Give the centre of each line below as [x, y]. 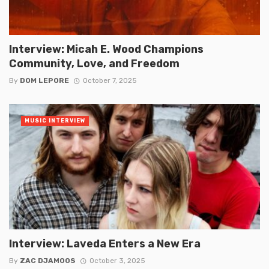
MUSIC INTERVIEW [55, 121]
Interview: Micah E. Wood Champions [106, 49]
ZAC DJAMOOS [48, 261]
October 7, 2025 [110, 81]
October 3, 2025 [117, 261]
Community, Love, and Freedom [94, 64]
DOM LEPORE [44, 81]
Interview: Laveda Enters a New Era [105, 244]
